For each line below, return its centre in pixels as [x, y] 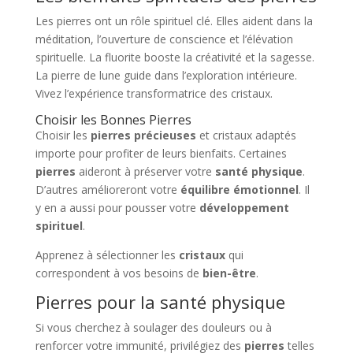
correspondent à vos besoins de [119, 273]
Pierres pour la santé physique [160, 302]
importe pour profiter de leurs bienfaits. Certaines [161, 153]
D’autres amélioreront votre [108, 190]
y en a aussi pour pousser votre [117, 208]
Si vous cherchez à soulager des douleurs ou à [153, 327]
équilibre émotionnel [239, 190]
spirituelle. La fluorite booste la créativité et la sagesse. [175, 57]
